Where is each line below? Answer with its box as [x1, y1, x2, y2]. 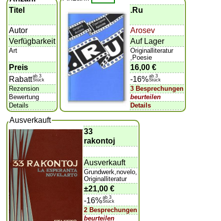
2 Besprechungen [84, 206, 138, 214]
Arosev [130, 26, 155, 35]
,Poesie [130, 53, 152, 61]
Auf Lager [130, 37, 165, 45]
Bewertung [9, 93, 39, 101]
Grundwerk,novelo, [84, 168, 138, 176]
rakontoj [84, 136, 115, 145]
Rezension [9, 84, 39, 92]
